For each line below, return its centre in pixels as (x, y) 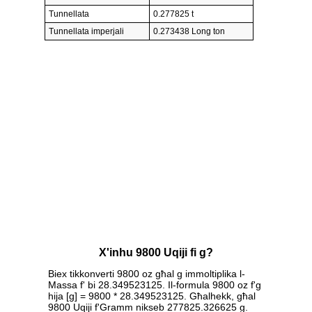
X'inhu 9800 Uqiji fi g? (156, 253)
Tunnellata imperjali (86, 31)
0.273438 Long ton (189, 31)
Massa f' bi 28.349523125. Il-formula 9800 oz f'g (155, 285)
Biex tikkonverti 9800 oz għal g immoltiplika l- (147, 274)
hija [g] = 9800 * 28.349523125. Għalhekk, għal (152, 296)
